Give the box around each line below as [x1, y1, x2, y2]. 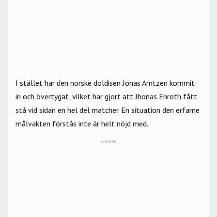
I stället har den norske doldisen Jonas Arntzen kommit [15, 78, 195, 88]
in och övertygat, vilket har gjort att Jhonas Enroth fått [15, 92, 197, 102]
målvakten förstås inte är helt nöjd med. [15, 119, 150, 129]
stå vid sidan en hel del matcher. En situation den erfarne [15, 105, 200, 115]
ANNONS [101, 139, 116, 144]
